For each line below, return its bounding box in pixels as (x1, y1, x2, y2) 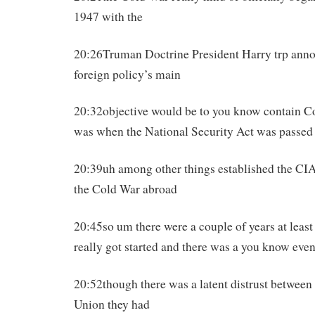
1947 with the (74, 8, 143, 25)
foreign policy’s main (74, 65, 181, 82)
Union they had (74, 295, 150, 312)
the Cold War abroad (74, 181, 177, 198)
